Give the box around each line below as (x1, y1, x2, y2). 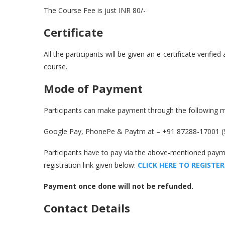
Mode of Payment (44, 81, 143, 96)
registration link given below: (44, 160, 138, 170)
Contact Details (44, 200, 130, 215)
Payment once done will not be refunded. (44, 181, 193, 191)
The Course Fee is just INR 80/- (44, 6, 146, 15)
